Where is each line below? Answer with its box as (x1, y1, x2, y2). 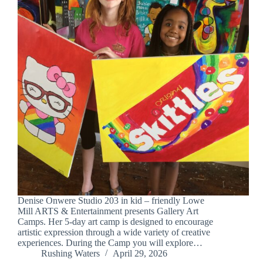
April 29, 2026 (113, 248, 167, 259)
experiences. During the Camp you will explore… (18, 238, 203, 248)
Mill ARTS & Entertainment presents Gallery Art (18, 206, 198, 217)
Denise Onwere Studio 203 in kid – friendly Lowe (18, 195, 204, 206)
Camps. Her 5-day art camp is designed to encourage (18, 217, 213, 227)
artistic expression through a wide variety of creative (18, 227, 210, 238)
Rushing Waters (41, 248, 100, 259)
